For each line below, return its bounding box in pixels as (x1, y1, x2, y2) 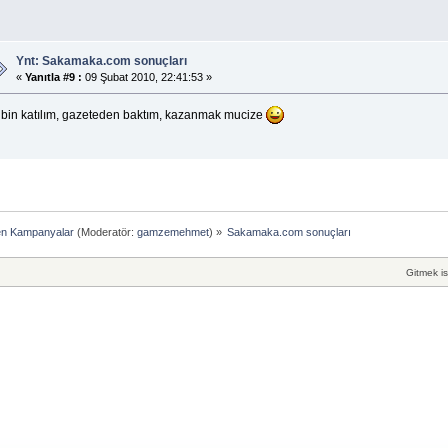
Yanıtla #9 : (24, 71, 82, 84)
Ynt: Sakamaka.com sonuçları (15, 54, 187, 69)
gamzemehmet (136, 225, 209, 238)
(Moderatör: (73, 225, 137, 238)
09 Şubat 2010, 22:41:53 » (81, 71, 212, 84)
